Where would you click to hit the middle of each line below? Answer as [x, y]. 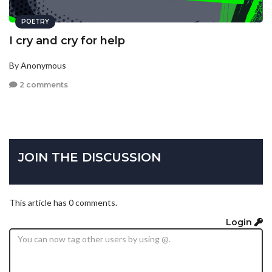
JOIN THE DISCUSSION [90, 158]
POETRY [35, 22]
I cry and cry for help [67, 41]
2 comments [43, 84]
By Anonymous [38, 66]
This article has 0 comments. [63, 203]
